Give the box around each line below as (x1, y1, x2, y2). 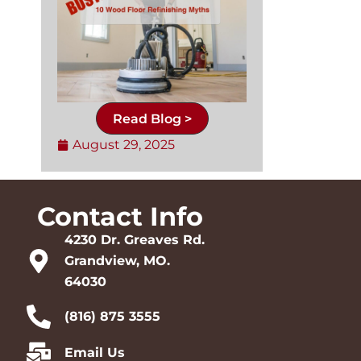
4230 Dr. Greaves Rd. (64, 231, 205, 247)
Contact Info (37, 200, 204, 232)
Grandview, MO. (64, 252, 171, 268)
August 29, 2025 (73, 136, 175, 152)
